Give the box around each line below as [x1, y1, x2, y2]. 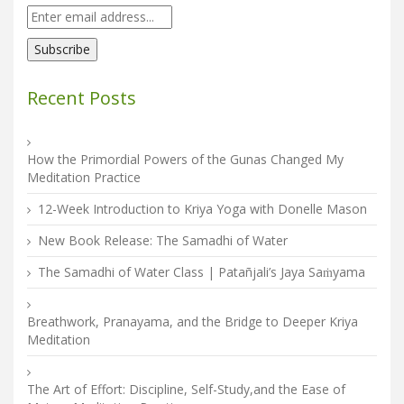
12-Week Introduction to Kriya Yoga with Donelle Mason [38, 199, 367, 217]
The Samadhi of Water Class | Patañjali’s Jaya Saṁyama [38, 262, 365, 280]
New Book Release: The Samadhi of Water [38, 231, 288, 249]
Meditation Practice [27, 168, 141, 186]
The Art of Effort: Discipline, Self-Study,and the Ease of [27, 380, 345, 398]
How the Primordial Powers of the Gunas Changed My [27, 150, 344, 168]
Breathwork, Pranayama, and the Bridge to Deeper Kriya [27, 312, 358, 330]
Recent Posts [27, 85, 136, 110]
